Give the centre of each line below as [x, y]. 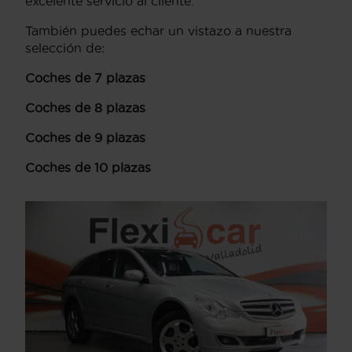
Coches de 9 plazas [85, 137]
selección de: [65, 48]
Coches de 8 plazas [85, 107]
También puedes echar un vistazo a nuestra [158, 30]
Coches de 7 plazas [85, 77]
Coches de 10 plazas [88, 167]
